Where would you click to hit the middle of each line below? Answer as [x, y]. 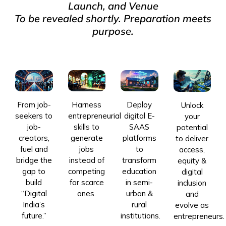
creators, [34, 138]
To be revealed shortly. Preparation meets [113, 19]
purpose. [113, 31]
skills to [87, 127]
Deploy [139, 105]
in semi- [139, 183]
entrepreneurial [94, 116]
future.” [34, 216]
